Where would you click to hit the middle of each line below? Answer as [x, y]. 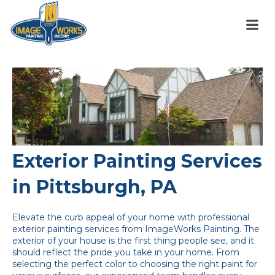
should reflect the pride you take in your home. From [126, 253]
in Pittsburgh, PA [95, 187]
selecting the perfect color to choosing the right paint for [135, 264]
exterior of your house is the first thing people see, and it [133, 241]
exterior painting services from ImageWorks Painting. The [136, 229]
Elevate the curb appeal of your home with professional [131, 218]
